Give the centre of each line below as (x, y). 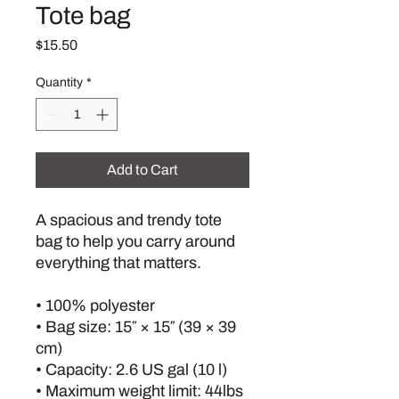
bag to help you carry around (135, 241)
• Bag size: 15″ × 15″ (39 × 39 (136, 327)
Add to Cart (142, 170)
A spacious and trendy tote (129, 220)
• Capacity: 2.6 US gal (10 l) (131, 370)
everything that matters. (118, 263)
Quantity (59, 82)
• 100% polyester (95, 305)
